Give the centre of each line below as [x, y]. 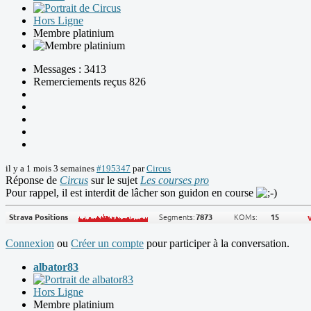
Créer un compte [107, 244]
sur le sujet [114, 180]
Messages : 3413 [70, 69]
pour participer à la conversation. [217, 244]
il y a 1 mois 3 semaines [50, 169]
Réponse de [33, 180]
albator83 [56, 267]
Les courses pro [175, 180]
